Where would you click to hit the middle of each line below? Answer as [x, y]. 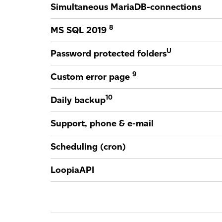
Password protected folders [109, 54]
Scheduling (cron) [88, 147]
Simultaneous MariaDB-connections [126, 7]
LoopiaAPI [72, 170]
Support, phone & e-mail [102, 123]
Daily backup [78, 100]
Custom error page [91, 77]
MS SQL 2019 [80, 30]
